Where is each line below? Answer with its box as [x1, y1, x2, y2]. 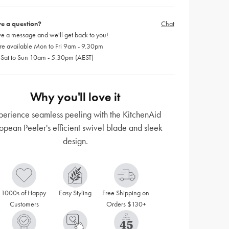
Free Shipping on [102, 189, 149, 197]
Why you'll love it [30, 89, 120, 104]
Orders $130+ [106, 200, 146, 209]
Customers [9, 200, 39, 209]
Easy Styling [59, 189, 91, 197]
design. [62, 135, 88, 147]
